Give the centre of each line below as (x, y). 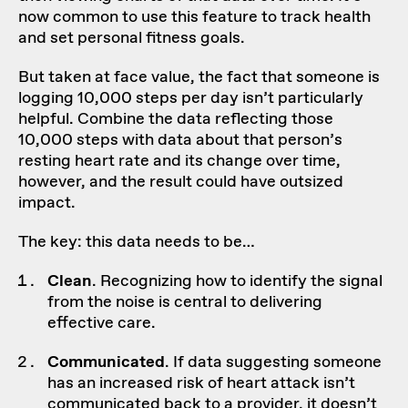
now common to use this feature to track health (194, 17)
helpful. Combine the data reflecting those (176, 119)
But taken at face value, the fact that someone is (199, 77)
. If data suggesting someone (273, 362)
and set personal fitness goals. (132, 38)
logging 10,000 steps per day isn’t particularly (191, 98)
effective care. (102, 323)
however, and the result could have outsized (181, 182)
